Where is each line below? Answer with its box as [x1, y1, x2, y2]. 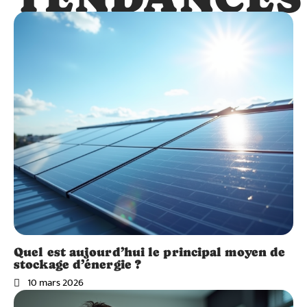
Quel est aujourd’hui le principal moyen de [14, 245, 286, 260]
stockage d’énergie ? [14, 257, 142, 272]
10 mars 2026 [27, 274, 84, 292]
